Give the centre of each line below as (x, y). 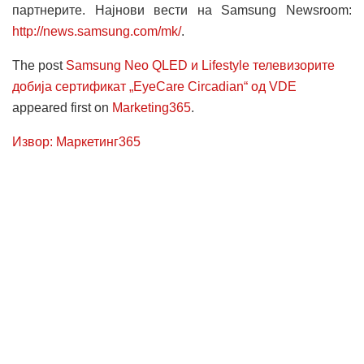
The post (39, 65)
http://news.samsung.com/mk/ (97, 31)
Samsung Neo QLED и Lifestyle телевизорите (200, 65)
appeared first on (62, 107)
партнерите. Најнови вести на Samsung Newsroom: (182, 10)
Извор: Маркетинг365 (76, 141)
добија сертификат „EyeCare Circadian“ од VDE (154, 86)
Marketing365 (152, 107)
